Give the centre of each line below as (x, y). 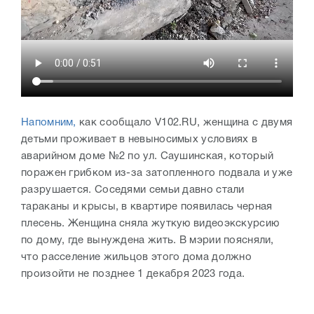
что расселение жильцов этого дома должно (136, 258)
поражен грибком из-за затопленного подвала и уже (157, 173)
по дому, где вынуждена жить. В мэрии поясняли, (148, 241)
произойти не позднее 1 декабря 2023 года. (133, 274)
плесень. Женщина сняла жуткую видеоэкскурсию (150, 224)
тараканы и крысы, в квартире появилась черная (147, 207)
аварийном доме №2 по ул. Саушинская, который (148, 157)
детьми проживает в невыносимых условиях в (139, 140)
